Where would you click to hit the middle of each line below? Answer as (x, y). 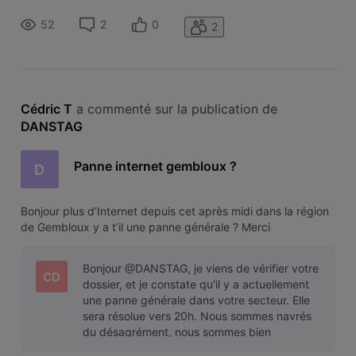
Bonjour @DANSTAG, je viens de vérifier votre (200, 269)
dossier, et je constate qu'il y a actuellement (195, 284)
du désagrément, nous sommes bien (176, 332)
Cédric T (46, 108)
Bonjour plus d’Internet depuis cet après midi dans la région (174, 211)
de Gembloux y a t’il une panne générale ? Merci (145, 227)
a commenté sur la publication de (178, 108)
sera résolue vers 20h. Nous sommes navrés (197, 316)
